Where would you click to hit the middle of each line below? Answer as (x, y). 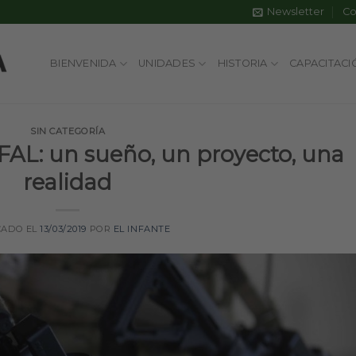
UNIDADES (167, 63)
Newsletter (296, 12)
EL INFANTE (142, 228)
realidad (68, 182)
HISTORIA (242, 63)
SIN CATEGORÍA (68, 131)
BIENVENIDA (83, 63)
